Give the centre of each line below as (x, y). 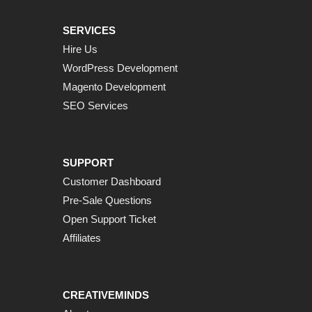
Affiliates (82, 237)
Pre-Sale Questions (107, 200)
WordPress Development (120, 68)
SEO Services (95, 105)
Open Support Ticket (109, 219)
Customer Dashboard (112, 181)
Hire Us (80, 49)
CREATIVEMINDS (106, 295)
